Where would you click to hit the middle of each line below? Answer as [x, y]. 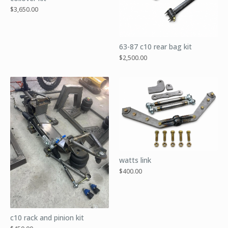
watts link [135, 160]
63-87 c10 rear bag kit [155, 46]
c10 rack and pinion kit [47, 218]
